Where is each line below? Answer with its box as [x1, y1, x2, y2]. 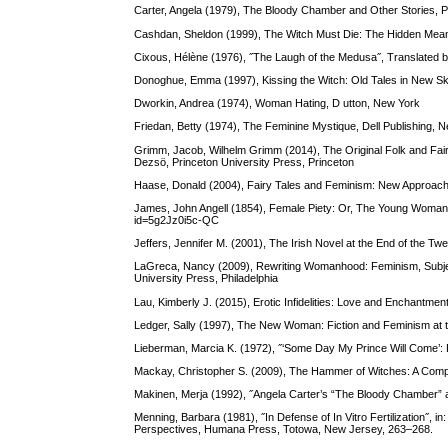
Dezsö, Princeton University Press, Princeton [134, 155, 355, 168]
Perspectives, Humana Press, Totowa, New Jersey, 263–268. [134, 423, 434, 436]
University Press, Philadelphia [134, 272, 279, 285]
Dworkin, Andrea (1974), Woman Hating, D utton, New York [134, 97, 421, 110]
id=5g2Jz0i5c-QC [134, 213, 220, 226]
